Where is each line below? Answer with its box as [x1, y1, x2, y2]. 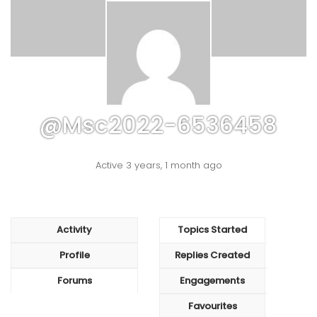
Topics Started [178, 223, 247, 237]
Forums [57, 274, 92, 288]
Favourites [188, 299, 237, 313]
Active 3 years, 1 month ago [95, 158, 222, 173]
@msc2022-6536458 [40, 109, 277, 141]
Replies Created [175, 248, 250, 263]
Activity [57, 223, 92, 237]
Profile [59, 248, 90, 263]
